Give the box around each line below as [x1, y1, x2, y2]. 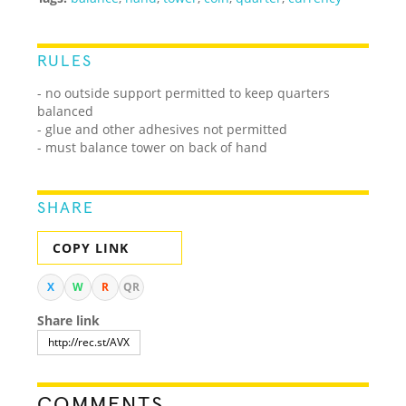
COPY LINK [53, 238, 130, 256]
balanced [37, 101, 98, 120]
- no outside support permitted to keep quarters [37, 83, 331, 101]
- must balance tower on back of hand [37, 138, 268, 156]
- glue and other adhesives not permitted [37, 120, 292, 138]
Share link [37, 311, 101, 329]
